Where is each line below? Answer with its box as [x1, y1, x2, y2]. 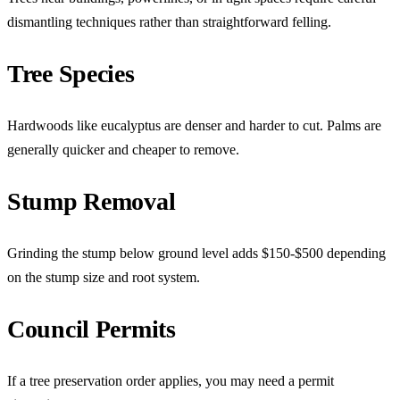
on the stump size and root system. [7, 269, 200, 285]
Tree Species [7, 59, 135, 87]
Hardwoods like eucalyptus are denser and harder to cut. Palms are [7, 117, 381, 133]
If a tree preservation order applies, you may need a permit [7, 372, 334, 388]
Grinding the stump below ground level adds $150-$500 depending [7, 245, 386, 261]
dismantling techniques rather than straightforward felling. [7, 13, 331, 29]
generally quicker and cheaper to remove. [7, 141, 239, 157]
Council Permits [7, 314, 176, 343]
